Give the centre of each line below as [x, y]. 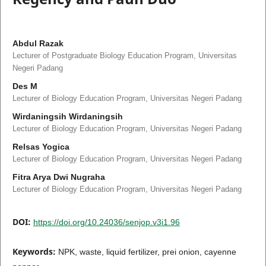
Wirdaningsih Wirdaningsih [67, 116]
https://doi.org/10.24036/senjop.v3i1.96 [106, 222]
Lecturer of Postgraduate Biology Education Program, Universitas [124, 55]
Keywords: [35, 251]
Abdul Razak [38, 43]
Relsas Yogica [41, 146]
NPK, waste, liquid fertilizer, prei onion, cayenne [147, 251]
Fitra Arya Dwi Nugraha [58, 177]
